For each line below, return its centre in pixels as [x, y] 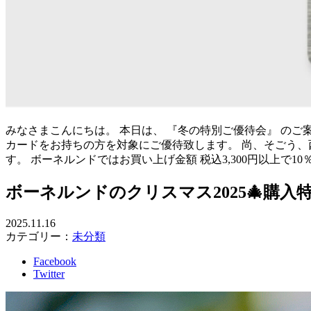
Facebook [55, 262]
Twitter [49, 274]
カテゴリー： [39, 237]
